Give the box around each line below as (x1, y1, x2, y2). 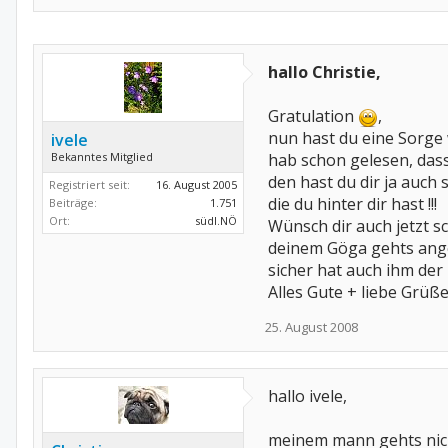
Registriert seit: (49, 177, 130, 192)
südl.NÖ (195, 213, 237, 228)
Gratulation (268, 105, 358, 127)
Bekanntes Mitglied (51, 149, 153, 164)
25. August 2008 (265, 318, 358, 336)
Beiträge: (49, 195, 97, 210)
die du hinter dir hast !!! (268, 193, 437, 215)
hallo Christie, (268, 61, 381, 83)
